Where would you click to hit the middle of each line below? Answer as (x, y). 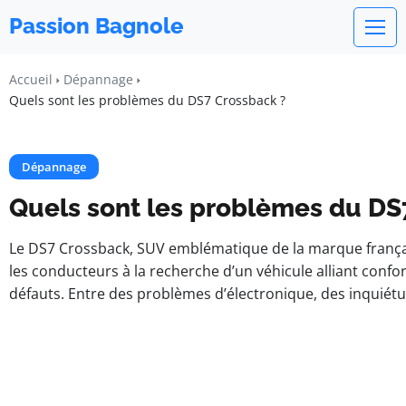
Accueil (31, 79)
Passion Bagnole (97, 26)
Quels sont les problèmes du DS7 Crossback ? (147, 100)
